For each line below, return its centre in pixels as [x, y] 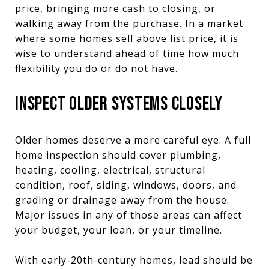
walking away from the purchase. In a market [129, 23]
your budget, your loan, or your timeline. [119, 230]
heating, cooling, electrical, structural [110, 170]
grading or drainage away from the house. [122, 200]
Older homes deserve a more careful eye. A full [133, 140]
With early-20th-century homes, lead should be [134, 260]
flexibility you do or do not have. [96, 68]
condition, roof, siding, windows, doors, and [126, 185]
